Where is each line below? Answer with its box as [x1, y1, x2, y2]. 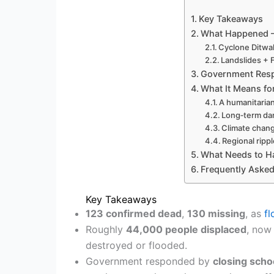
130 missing [187, 207, 245, 220]
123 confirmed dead [86, 207, 182, 220]
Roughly [86, 223, 126, 235]
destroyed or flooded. [86, 239, 187, 251]
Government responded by [86, 254, 213, 267]
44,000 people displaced [126, 223, 246, 235]
